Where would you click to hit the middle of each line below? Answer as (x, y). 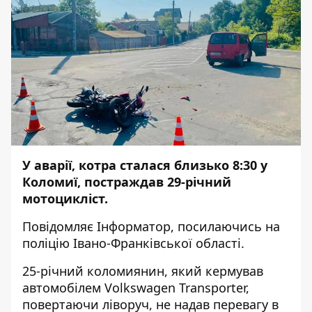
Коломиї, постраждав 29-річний (127, 182)
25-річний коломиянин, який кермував (143, 271)
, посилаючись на (225, 226)
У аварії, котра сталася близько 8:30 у (145, 165)
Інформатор (134, 226)
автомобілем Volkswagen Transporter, (136, 288)
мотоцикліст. (65, 198)
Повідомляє (60, 226)
